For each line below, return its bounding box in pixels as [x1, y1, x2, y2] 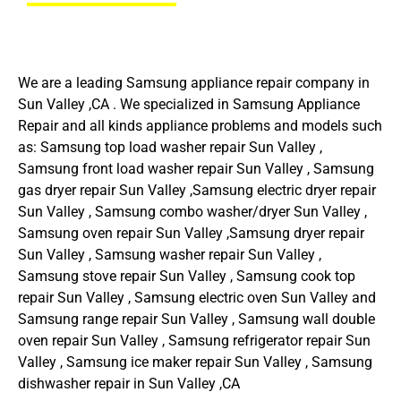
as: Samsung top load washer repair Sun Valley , [18, 139, 322, 157]
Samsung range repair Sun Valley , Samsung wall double [18, 311, 375, 328]
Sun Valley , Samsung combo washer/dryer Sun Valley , [18, 203, 367, 221]
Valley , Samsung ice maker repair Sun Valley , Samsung [18, 354, 372, 371]
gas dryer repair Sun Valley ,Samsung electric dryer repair [18, 182, 376, 200]
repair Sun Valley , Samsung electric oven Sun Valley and [18, 289, 376, 307]
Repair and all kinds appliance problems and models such [18, 117, 382, 135]
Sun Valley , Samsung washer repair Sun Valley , [18, 246, 321, 264]
